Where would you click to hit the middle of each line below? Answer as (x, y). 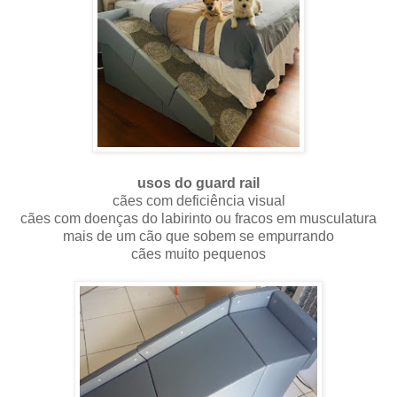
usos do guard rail (198, 183)
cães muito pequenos (198, 253)
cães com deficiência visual (198, 200)
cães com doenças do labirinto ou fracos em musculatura (198, 218)
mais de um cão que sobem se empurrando (198, 236)
